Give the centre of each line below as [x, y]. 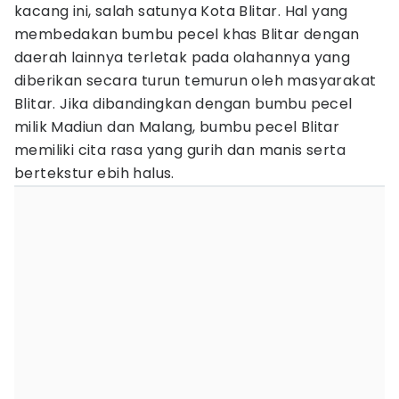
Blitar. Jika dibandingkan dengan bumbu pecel [183, 104]
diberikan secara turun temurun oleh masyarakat [195, 81]
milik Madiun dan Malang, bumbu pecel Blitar [177, 127]
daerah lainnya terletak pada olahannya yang [183, 57]
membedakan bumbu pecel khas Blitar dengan [187, 34]
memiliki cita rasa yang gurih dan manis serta [180, 150]
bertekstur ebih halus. [94, 173]
